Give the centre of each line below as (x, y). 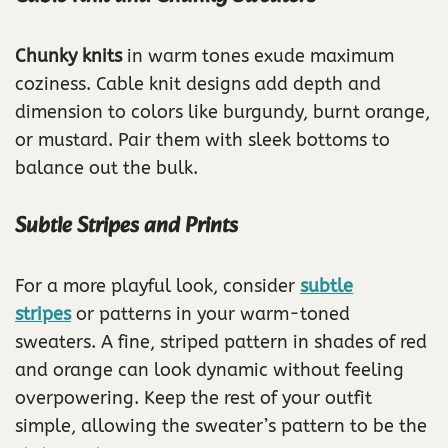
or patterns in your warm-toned (210, 314)
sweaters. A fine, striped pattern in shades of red (221, 342)
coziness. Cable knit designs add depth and (198, 84)
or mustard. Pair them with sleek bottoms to (202, 140)
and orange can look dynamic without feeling (209, 370)
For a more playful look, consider (157, 286)
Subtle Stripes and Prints (126, 227)
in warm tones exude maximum (258, 56)
